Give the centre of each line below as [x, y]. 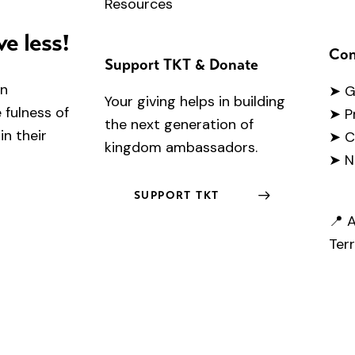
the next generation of [179, 125]
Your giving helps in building [195, 102]
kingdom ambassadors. [181, 148]
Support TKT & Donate [181, 65]
